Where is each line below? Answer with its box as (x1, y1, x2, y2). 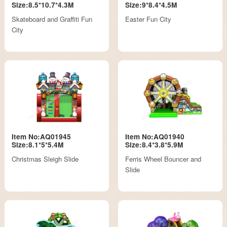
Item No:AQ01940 (125, 131, 184, 141)
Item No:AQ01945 (12, 131, 71, 141)
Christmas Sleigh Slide (12, 154, 79, 164)
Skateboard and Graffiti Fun (12, 14, 93, 24)
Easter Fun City (125, 14, 171, 24)
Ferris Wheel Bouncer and (125, 154, 201, 164)
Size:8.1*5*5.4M (12, 139, 64, 149)
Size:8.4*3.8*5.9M (125, 139, 183, 149)
